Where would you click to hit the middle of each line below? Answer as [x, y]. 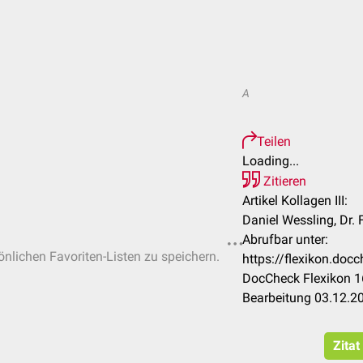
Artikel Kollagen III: [295, 201]
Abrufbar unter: [285, 239]
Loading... [271, 161]
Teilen [274, 141]
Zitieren [283, 181]
